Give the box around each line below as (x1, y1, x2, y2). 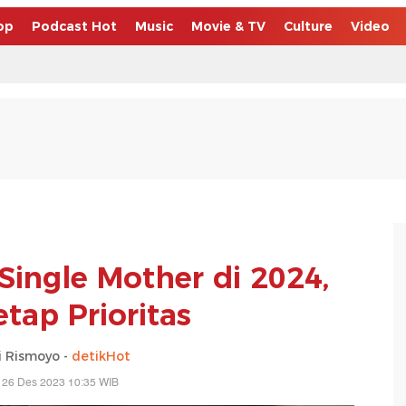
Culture (284, 18, 333, 34)
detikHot (72, 347, 130, 364)
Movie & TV (191, 18, 266, 34)
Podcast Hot (32, 18, 117, 34)
